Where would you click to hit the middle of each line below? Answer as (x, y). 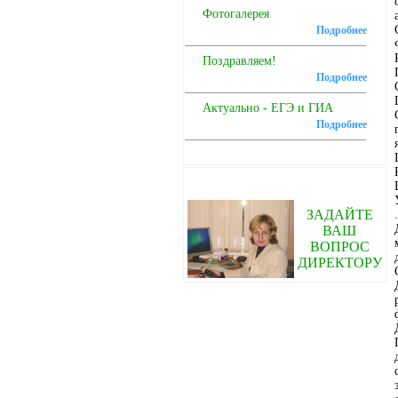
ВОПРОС (339, 247)
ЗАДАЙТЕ (339, 215)
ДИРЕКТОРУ (339, 263)
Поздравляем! (239, 61)
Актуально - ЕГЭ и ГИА (267, 108)
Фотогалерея (235, 14)
